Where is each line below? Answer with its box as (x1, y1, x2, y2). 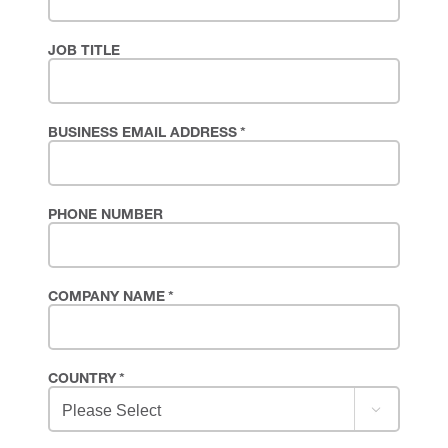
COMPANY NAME (48, 291, 165, 306)
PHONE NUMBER (48, 209, 163, 224)
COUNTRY (48, 373, 116, 388)
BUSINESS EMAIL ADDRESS (48, 127, 237, 142)
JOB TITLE (48, 45, 120, 60)
